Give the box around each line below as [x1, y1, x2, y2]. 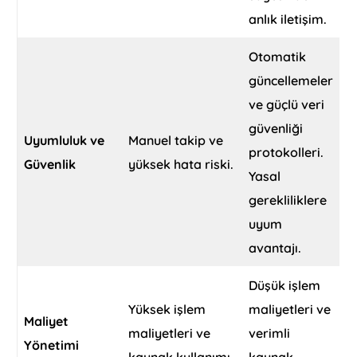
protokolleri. [249, 144, 324, 161]
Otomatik [249, 49, 307, 65]
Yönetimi [24, 337, 80, 354]
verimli [249, 325, 291, 342]
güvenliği [249, 120, 304, 137]
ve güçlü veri [249, 96, 325, 113]
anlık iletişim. [249, 11, 328, 28]
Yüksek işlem [128, 301, 206, 318]
